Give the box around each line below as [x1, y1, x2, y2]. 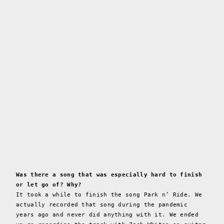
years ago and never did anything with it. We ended [16, 211, 198, 218]
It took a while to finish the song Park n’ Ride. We [16, 191, 202, 198]
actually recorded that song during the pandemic [16, 201, 188, 208]
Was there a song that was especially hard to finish [16, 171, 202, 178]
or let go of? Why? [16, 181, 82, 188]
